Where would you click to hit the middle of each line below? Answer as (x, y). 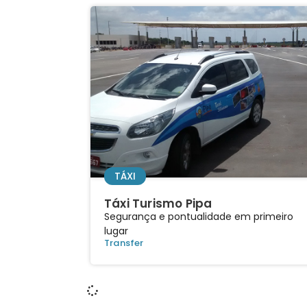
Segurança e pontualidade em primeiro (199, 216)
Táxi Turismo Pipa (158, 203)
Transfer (124, 243)
